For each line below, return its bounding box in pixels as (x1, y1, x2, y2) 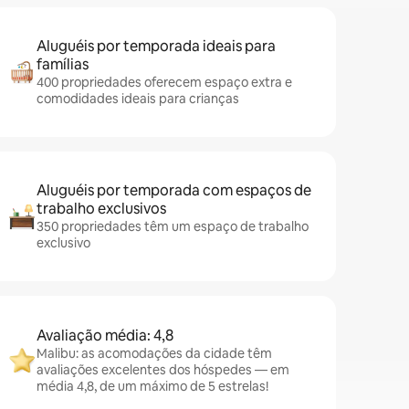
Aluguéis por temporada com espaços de (37, 181, 311, 200)
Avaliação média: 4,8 (37, 326, 173, 345)
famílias (37, 55, 89, 74)
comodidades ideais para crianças (37, 90, 239, 107)
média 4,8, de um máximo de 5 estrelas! (37, 378, 268, 394)
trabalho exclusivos (37, 199, 166, 218)
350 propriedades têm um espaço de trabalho (37, 218, 309, 235)
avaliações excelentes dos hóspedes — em (37, 362, 289, 378)
